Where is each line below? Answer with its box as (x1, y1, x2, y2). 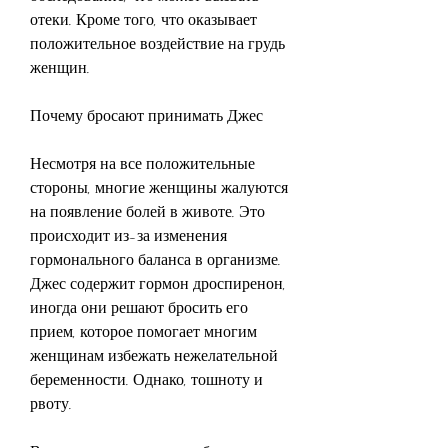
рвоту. (30, 393, 72, 413)
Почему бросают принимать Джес (30, 105, 263, 125)
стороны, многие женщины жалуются (30, 177, 288, 197)
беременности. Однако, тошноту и (30, 369, 263, 389)
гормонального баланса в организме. (30, 249, 281, 269)
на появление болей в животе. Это (30, 201, 265, 221)
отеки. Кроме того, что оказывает (30, 9, 257, 29)
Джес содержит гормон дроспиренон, (30, 273, 286, 293)
